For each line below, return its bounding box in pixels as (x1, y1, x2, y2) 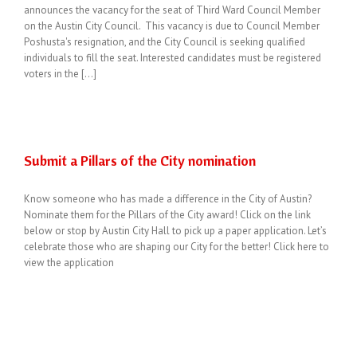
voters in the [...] (24, 67, 96, 80)
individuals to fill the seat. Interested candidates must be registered (24, 51, 321, 65)
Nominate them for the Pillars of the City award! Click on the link (24, 208, 311, 222)
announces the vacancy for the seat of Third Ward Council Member (24, 3, 320, 17)
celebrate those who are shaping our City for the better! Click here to (24, 240, 329, 253)
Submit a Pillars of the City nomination (24, 151, 256, 170)
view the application (24, 256, 114, 269)
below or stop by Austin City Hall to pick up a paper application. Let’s (24, 224, 327, 237)
